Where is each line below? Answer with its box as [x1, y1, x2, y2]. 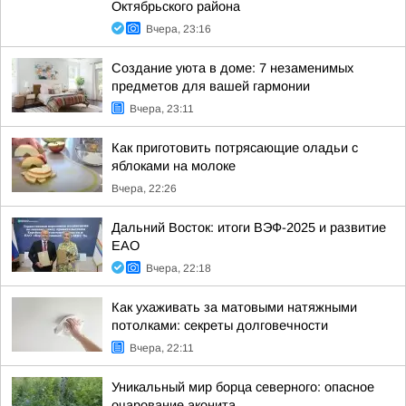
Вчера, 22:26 [111, 182, 177, 195]
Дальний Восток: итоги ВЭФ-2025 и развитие [111, 220, 386, 235]
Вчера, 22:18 [146, 262, 211, 275]
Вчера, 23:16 [146, 23, 211, 35]
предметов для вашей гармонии [111, 79, 310, 93]
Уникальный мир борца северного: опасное [111, 380, 374, 394]
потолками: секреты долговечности [111, 318, 328, 333]
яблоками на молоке [111, 159, 236, 173]
